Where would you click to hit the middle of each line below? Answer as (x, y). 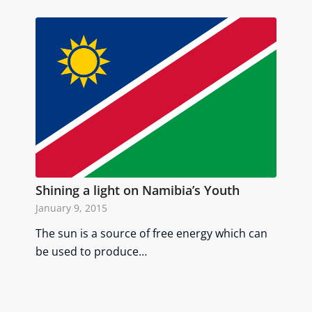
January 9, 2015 (72, 208)
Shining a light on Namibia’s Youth (138, 190)
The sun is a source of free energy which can (152, 233)
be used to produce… (92, 251)
